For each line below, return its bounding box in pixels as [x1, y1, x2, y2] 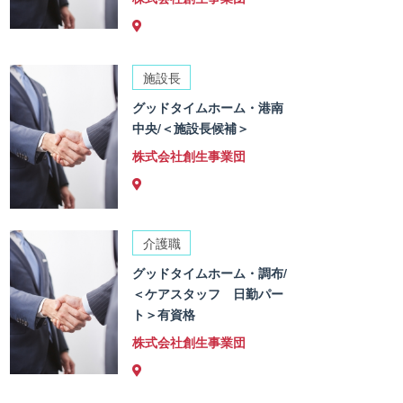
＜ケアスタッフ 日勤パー [132, 284, 284, 303]
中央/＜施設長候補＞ [132, 119, 250, 138]
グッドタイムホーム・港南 [132, 98, 284, 117]
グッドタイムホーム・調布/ [132, 264, 288, 282]
